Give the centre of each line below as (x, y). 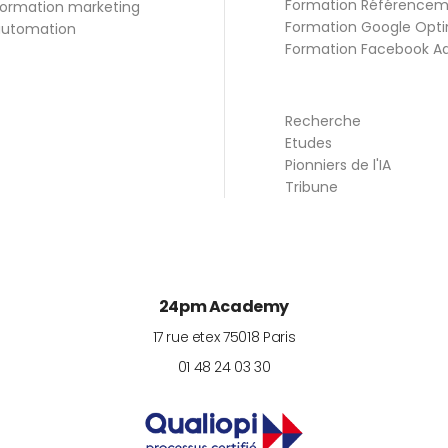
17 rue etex (186, 336)
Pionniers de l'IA (338, 164)
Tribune (311, 186)
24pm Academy (224, 306)
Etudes (308, 142)
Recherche (323, 120)
